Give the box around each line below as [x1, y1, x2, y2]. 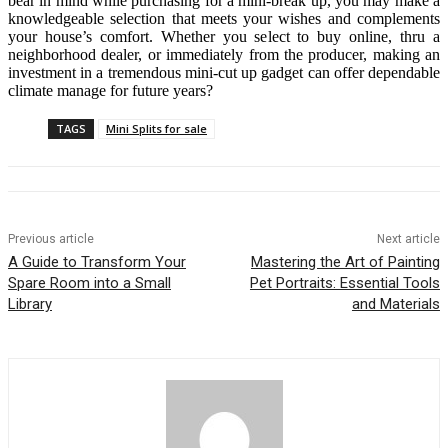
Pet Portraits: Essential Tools [249, 273, 440, 292]
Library [8, 294, 52, 313]
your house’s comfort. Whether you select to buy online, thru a [8, 27, 440, 45]
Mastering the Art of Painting [250, 252, 440, 271]
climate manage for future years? [8, 81, 213, 99]
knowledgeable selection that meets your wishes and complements [8, 9, 440, 27]
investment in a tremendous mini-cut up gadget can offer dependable [8, 63, 440, 81]
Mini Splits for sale [106, 120, 207, 136]
